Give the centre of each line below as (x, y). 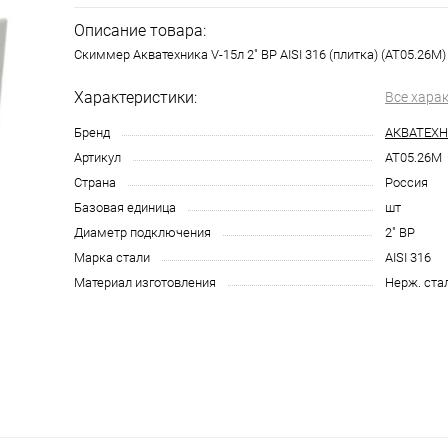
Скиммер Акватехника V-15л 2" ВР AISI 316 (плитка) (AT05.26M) (260, 54)
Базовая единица (125, 207)
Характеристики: (135, 97)
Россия (406, 182)
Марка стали (112, 257)
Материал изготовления (145, 282)
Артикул (97, 157)
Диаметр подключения (142, 232)
